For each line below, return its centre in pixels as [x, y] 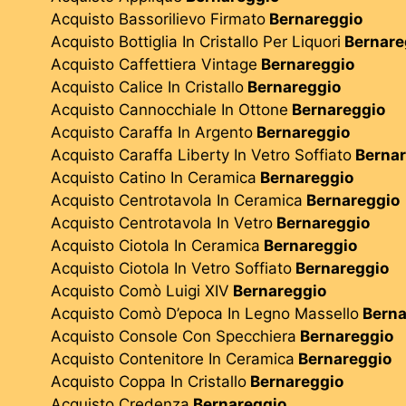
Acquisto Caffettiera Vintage [154, 64]
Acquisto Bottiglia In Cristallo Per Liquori [196, 41]
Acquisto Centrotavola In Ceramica [177, 200]
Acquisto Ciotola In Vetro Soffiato [171, 268]
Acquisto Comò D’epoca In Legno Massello [205, 313]
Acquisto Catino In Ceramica [154, 177]
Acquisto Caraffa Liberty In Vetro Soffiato [201, 155]
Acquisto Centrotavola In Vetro [162, 222]
